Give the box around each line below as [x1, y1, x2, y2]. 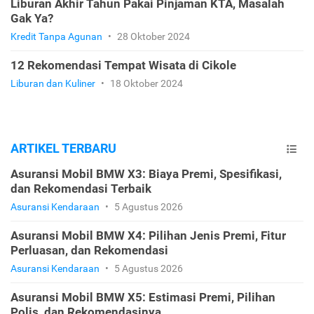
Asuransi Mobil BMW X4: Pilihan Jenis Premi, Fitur [11, 228, 286, 243]
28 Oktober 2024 [115, 31, 190, 43]
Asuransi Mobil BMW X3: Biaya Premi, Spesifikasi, [11, 167, 282, 182]
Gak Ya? [11, 11, 53, 26]
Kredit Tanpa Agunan [11, 31, 102, 43]
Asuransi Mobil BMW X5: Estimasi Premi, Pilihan [11, 290, 275, 305]
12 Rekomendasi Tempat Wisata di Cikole [11, 58, 236, 73]
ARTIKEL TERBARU [11, 141, 116, 156]
